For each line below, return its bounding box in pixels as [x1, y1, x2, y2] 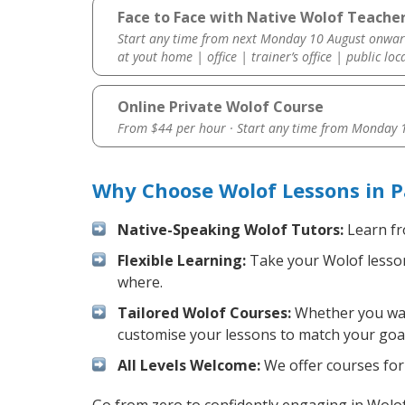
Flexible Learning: [118, 250, 246, 271]
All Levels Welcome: [118, 355, 260, 376]
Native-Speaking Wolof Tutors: [118, 220, 344, 240]
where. [118, 272, 163, 293]
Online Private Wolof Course [117, 97, 324, 118]
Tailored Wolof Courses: [118, 303, 291, 324]
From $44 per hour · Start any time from [117, 119, 352, 137]
